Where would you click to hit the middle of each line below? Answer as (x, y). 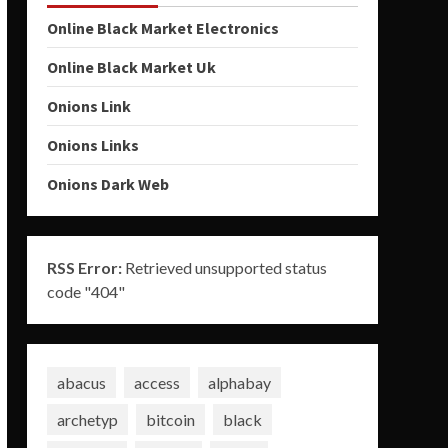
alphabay (239, 382)
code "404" (85, 291)
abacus (81, 382)
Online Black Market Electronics (162, 28)
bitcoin (170, 419)
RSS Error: (84, 267)
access (156, 382)
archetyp (87, 419)
